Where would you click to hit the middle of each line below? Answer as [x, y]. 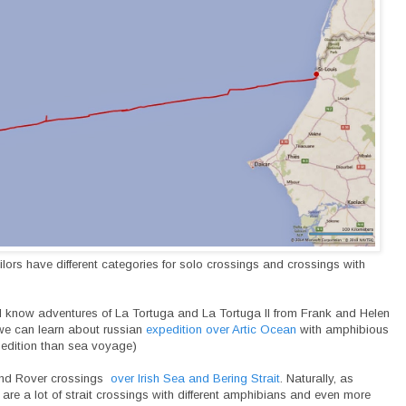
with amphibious [343, 329]
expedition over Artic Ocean [221, 329]
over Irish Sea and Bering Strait [195, 378]
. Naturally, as [317, 378]
